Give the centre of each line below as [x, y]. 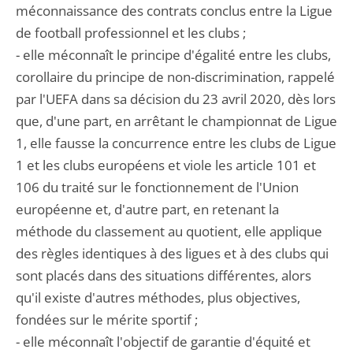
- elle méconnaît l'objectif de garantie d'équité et [163, 342]
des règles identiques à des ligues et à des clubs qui [172, 253]
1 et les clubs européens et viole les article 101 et [166, 165]
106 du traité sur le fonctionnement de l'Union [157, 187]
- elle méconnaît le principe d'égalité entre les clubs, [173, 55]
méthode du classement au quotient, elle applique [169, 231]
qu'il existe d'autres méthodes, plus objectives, [158, 297]
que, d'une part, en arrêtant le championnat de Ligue [176, 121]
